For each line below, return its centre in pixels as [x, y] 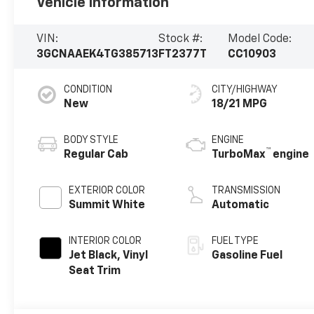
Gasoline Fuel [247, 256]
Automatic [241, 206]
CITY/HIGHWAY [245, 90]
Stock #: [181, 39]
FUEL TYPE [235, 241]
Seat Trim [95, 272]
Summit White [107, 206]
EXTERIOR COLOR [107, 191]
